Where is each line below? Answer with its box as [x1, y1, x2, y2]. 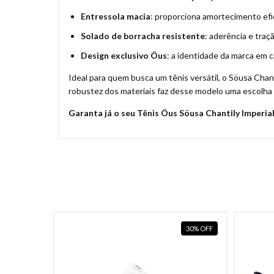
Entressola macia [81, 10, 150, 21]
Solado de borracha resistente [81, 30, 205, 41]
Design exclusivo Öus [81, 50, 167, 61]
